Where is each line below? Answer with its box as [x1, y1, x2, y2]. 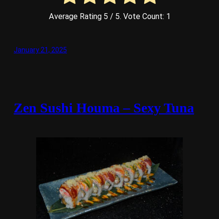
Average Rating [48, 12, 104, 22]
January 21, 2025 [14, 46, 67, 54]
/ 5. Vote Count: [108, 12, 166, 22]
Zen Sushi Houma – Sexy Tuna [14, 100, 194, 115]
